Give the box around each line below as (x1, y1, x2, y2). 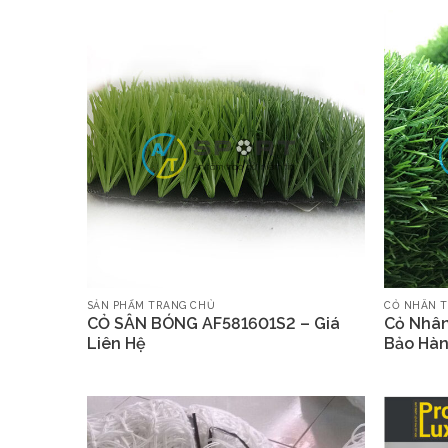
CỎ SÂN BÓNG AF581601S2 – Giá (86, 313, 340, 333)
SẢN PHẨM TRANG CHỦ (86, 298, 216, 311)
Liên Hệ (86, 333, 146, 353)
